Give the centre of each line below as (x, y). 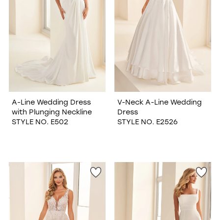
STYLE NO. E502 (40, 121)
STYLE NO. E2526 (147, 121)
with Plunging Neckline (52, 111)
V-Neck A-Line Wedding (159, 102)
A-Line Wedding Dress (51, 102)
